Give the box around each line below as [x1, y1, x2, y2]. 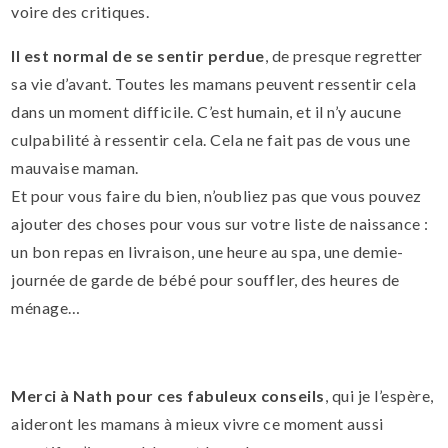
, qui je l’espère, [324, 386, 434, 406]
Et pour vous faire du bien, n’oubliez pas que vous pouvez [11, 186, 422, 206]
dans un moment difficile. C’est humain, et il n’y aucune [11, 102, 402, 122]
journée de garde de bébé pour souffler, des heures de [11, 270, 400, 290]
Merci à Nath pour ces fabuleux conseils [11, 386, 325, 406]
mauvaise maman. [11, 158, 139, 178]
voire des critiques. [11, 2, 150, 22]
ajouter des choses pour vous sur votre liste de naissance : [11, 214, 429, 234]
